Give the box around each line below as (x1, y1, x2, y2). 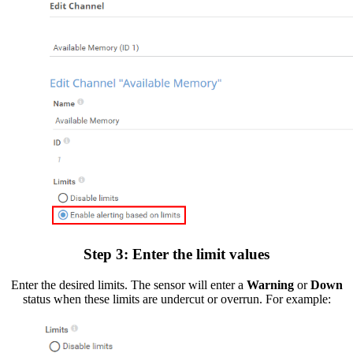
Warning (246, 278, 294, 292)
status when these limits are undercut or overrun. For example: (22, 292, 331, 306)
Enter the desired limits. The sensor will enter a (10, 278, 247, 292)
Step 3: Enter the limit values (84, 246, 269, 263)
